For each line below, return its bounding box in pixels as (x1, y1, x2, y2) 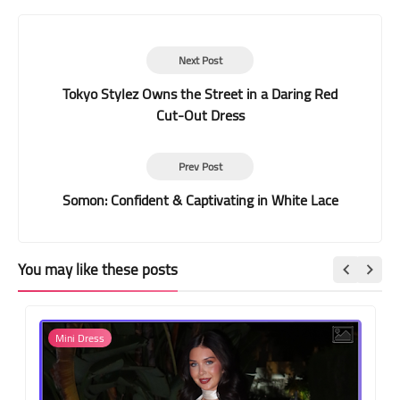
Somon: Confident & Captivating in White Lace (62, 186, 338, 213)
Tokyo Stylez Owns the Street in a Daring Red (62, 79, 337, 107)
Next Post (178, 49, 222, 71)
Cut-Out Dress (155, 101, 245, 129)
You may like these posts (18, 254, 178, 284)
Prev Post (178, 155, 222, 177)
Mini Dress (54, 327, 104, 348)
